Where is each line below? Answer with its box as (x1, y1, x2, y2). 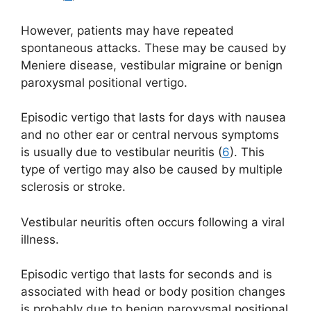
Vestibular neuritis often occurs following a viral (21, 215, 285, 229)
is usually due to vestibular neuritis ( (21, 145, 222, 160)
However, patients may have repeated (21, 23, 234, 37)
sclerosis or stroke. (21, 180, 126, 194)
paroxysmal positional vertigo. (21, 75, 187, 90)
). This (230, 145, 264, 160)
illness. (21, 232, 59, 246)
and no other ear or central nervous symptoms (21, 128, 279, 142)
